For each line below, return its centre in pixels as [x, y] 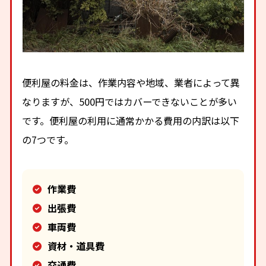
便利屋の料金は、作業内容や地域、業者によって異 [131, 82]
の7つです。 [48, 139]
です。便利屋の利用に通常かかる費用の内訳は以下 [131, 120]
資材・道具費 [76, 246]
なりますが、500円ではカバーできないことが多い [130, 101]
